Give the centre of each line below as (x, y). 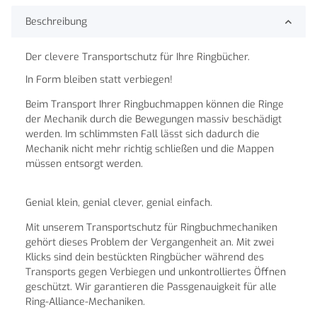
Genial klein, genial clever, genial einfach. (119, 203)
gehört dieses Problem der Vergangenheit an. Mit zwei (150, 243)
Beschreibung (56, 22)
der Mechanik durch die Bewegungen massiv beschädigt (154, 120)
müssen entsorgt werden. (84, 164)
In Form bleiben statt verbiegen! (99, 80)
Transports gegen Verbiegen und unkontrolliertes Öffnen (156, 272)
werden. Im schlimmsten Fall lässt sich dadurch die (143, 134)
